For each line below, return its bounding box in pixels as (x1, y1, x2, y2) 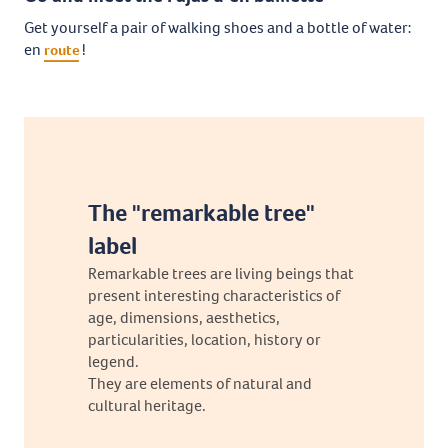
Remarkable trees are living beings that (88, 263, 354, 284)
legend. (88, 351, 139, 372)
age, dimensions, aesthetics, (88, 307, 280, 328)
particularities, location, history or (88, 329, 321, 350)
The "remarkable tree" (88, 197, 315, 229)
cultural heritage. (88, 395, 206, 416)
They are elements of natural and (88, 373, 312, 394)
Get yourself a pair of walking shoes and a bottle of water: (24, 17, 412, 38)
